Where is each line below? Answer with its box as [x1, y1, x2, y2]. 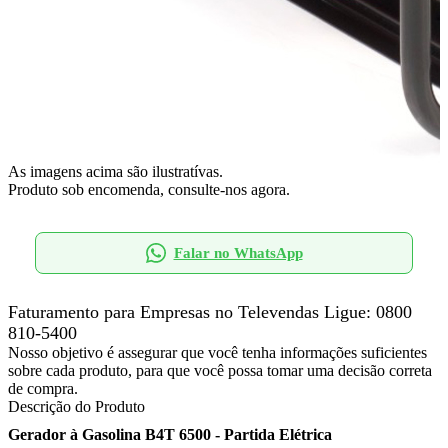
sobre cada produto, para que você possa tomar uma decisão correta [8, 362, 432, 379]
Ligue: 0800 [324, 302, 412, 322]
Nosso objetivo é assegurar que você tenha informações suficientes [8, 344, 427, 361]
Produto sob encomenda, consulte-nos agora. [8, 181, 290, 198]
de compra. [8, 380, 78, 397]
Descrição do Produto [8, 398, 145, 415]
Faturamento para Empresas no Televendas [8, 302, 324, 322]
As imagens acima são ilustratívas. [8, 163, 223, 180]
